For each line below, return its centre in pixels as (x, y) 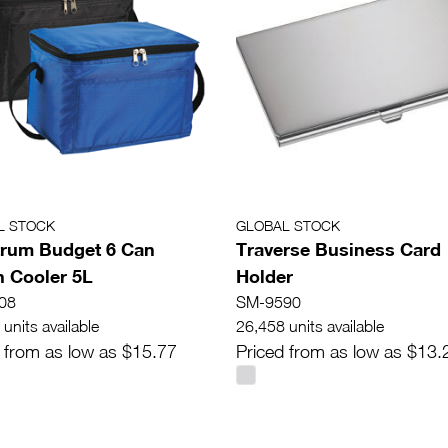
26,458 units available (310, 326)
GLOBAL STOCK (288, 226)
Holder (264, 276)
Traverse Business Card (338, 249)
